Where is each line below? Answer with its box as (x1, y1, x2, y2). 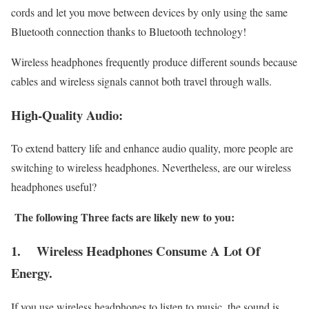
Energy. (11, 263, 52, 283)
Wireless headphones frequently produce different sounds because (11, 54, 297, 69)
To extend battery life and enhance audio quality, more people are (11, 141, 293, 156)
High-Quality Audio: (11, 105, 123, 124)
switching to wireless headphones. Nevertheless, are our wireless (11, 160, 291, 175)
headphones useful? (11, 179, 97, 195)
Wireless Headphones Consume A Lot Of (37, 241, 260, 261)
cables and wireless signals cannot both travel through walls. (11, 73, 272, 88)
